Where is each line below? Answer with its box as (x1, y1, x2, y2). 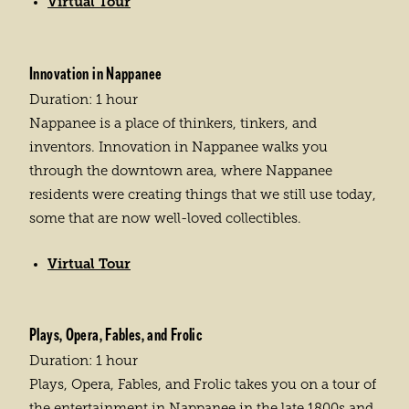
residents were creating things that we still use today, (29, 186, 376, 202)
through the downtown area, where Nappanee (29, 163, 332, 178)
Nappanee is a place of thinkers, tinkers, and (29, 115, 317, 131)
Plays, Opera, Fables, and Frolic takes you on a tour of (29, 376, 376, 392)
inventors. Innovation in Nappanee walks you (29, 139, 328, 154)
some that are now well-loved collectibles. (29, 210, 301, 225)
